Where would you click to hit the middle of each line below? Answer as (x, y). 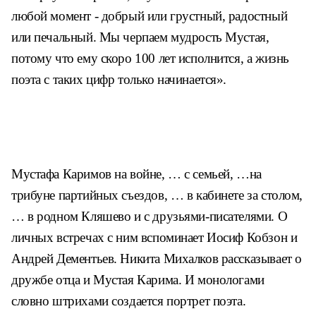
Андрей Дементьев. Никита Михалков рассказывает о (157, 259)
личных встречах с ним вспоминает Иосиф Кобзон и (154, 237)
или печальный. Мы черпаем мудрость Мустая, (140, 37)
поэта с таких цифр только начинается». (119, 79)
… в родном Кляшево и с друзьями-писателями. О (150, 216)
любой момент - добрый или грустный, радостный (150, 16)
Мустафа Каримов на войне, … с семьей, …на (136, 174)
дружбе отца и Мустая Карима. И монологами (138, 280)
